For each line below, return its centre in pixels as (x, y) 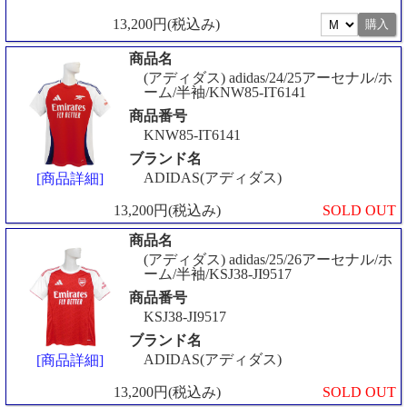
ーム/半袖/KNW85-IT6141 (225, 92)
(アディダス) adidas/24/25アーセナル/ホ (268, 77)
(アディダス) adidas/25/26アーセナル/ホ (268, 259)
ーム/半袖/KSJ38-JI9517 (218, 273)
